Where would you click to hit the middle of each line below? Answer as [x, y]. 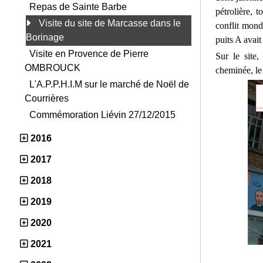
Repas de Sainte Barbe [78, 7]
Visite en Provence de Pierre [89, 54]
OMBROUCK [53, 68]
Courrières [47, 98]
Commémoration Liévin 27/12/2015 [102, 115]
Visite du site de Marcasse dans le [110, 23]
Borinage [45, 37]
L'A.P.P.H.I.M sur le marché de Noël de [109, 84]
